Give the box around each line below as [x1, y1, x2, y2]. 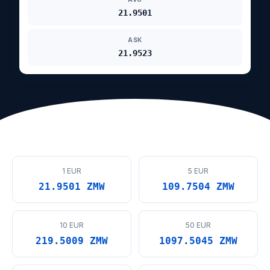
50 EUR [186, 221, 211, 230]
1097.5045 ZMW [159, 235, 237, 246]
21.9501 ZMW [39, 181, 105, 192]
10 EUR [60, 221, 84, 230]
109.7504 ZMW [162, 181, 234, 192]
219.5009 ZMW [36, 235, 108, 246]
